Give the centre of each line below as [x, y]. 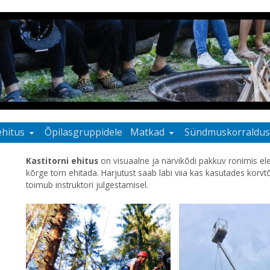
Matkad [148, 132]
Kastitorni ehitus [62, 161]
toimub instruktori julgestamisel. [87, 185]
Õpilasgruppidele [84, 132]
